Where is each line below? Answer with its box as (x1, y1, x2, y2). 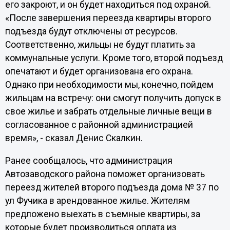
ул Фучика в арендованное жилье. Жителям (5, 195, 190, 206)
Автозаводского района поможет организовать (5, 168, 205, 179)
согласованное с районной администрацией (5, 120, 193, 130)
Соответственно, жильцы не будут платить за (5, 40, 195, 50)
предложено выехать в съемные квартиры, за (5, 208, 200, 219)
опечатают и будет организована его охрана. (5, 66, 193, 77)
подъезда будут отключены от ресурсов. (5, 26, 178, 37)
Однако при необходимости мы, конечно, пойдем (5, 80, 214, 90)
